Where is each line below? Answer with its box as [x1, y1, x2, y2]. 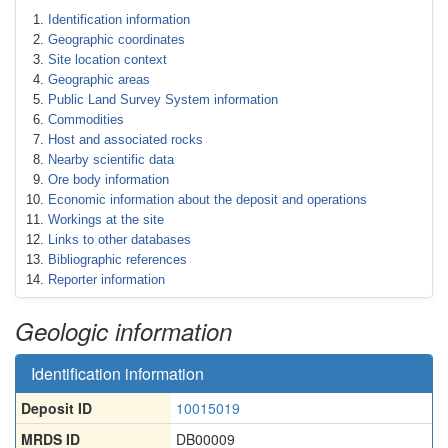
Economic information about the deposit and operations [48, 192, 367, 207]
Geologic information [15, 314, 232, 348]
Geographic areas [48, 72, 150, 87]
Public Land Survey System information [48, 92, 278, 107]
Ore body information [48, 172, 169, 187]
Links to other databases [48, 232, 191, 247]
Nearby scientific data [48, 152, 174, 167]
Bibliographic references [48, 252, 187, 267]
